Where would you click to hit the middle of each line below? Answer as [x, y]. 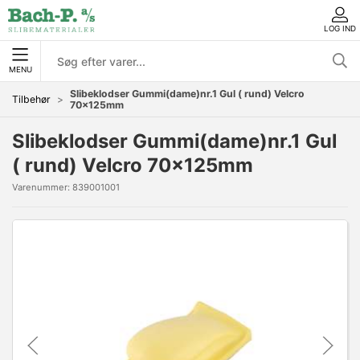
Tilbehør [31, 99]
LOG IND [340, 28]
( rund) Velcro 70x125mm [133, 165]
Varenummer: [42, 187]
